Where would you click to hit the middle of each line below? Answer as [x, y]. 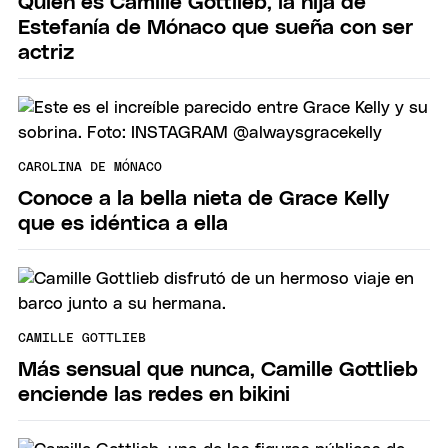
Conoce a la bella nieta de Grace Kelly [203, 198]
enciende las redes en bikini [154, 394]
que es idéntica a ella [123, 223]
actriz [46, 52]
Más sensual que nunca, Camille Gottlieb [218, 369]
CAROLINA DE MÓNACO [90, 168]
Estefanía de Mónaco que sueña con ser [215, 27]
